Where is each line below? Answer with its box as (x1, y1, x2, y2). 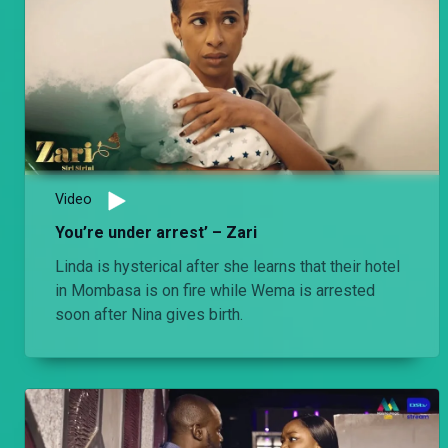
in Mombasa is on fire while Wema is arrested (55, 281, 375, 301)
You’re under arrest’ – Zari (55, 223, 257, 243)
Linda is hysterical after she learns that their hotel (55, 257, 400, 277)
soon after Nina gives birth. (55, 305, 243, 325)
